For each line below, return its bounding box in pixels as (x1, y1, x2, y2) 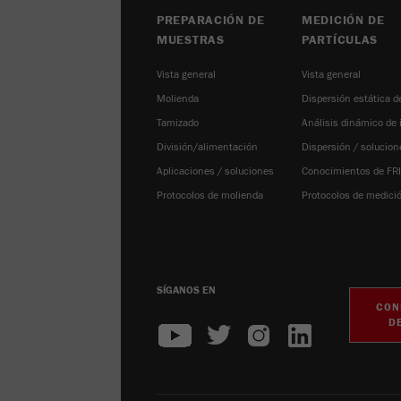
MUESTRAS (157, 32, 225, 47)
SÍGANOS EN (157, 283, 216, 296)
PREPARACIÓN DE (157, 13, 265, 28)
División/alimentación (157, 140, 258, 153)
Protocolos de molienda (157, 188, 263, 201)
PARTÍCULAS (302, 32, 379, 47)
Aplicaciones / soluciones (157, 164, 274, 177)
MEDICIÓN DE (302, 13, 385, 28)
